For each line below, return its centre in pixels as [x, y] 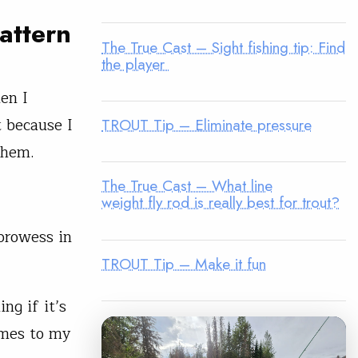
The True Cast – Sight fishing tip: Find [223, 47]
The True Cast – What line [187, 186]
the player [135, 64]
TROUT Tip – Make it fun [184, 263]
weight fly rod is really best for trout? [221, 203]
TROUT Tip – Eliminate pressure [207, 124]
